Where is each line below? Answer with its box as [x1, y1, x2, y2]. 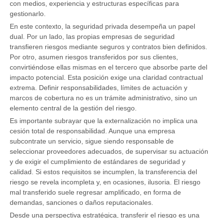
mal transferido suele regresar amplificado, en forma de [10, 188, 181, 197]
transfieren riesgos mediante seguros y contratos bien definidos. [10, 43, 207, 51]
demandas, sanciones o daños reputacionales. [10, 199, 153, 207]
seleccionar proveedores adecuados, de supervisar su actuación [10, 147, 208, 156]
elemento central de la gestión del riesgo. [10, 104, 137, 112]
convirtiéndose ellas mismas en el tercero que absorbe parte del [10, 63, 207, 72]
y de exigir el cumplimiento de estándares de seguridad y [10, 158, 185, 166]
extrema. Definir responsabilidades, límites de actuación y [10, 84, 187, 92]
